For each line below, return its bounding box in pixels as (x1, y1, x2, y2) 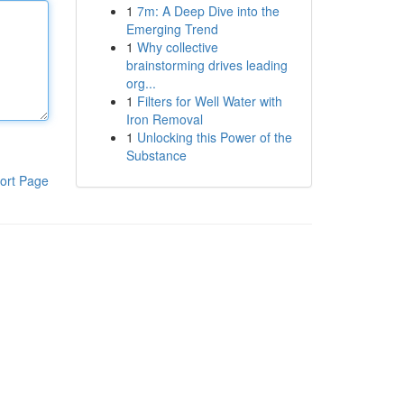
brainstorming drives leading (125, 56, 288, 74)
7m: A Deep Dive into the (136, 2, 280, 20)
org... (125, 74, 156, 92)
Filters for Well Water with (136, 92, 282, 110)
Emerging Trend (125, 20, 218, 38)
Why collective (136, 38, 218, 56)
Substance (125, 146, 187, 164)
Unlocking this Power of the (136, 128, 292, 146)
